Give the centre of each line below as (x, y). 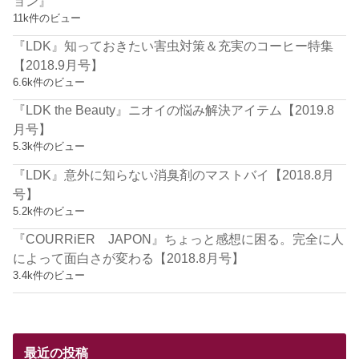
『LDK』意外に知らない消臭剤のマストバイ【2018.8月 (174, 174)
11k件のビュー (47, 18)
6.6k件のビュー (49, 82)
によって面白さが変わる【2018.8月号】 (129, 258)
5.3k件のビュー (49, 147)
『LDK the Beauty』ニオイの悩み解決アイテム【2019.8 (174, 110)
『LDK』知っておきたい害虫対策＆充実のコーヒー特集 (173, 45)
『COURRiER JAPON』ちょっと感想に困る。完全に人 (179, 239)
